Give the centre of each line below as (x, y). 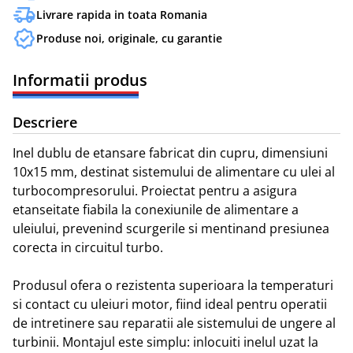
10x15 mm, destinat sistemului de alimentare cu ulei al (174, 172)
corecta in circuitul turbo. (88, 248)
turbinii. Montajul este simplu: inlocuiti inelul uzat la (165, 342)
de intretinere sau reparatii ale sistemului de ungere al (174, 323)
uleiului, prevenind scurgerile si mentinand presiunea (171, 229)
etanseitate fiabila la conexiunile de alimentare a (156, 210)
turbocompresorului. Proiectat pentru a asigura (155, 191)
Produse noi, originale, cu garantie (129, 39)
